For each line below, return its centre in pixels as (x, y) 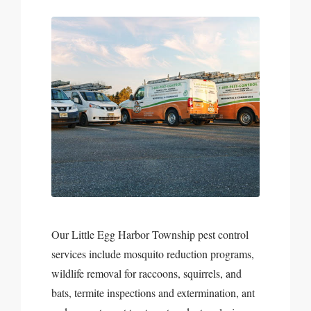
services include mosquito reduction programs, (153, 254)
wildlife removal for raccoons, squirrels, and (146, 273)
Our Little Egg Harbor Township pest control (150, 234)
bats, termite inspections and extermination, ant (153, 293)
